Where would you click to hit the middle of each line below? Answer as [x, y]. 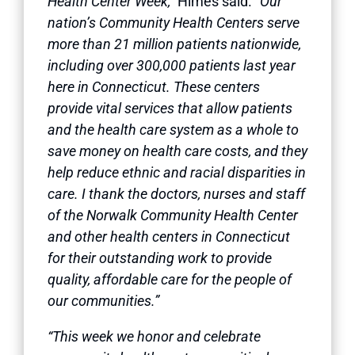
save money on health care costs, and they [177, 151]
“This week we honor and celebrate [154, 336]
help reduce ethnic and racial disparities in [177, 172]
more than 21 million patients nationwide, [174, 44]
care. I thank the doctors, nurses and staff [176, 193]
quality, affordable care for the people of [170, 279]
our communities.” [103, 300]
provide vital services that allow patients [170, 108]
